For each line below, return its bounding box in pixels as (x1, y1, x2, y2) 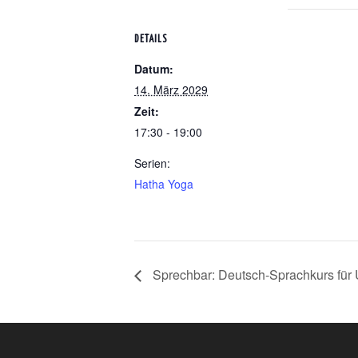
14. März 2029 (134, 82, 208, 97)
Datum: (134, 61, 173, 77)
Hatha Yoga (134, 176, 193, 192)
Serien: (134, 155, 170, 171)
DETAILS (134, 34, 168, 45)
